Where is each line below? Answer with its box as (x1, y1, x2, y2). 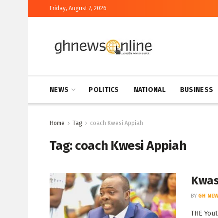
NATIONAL (133, 86, 165, 94)
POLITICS (89, 86, 119, 94)
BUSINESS (180, 86, 214, 94)
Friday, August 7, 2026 (50, 5, 107, 12)
